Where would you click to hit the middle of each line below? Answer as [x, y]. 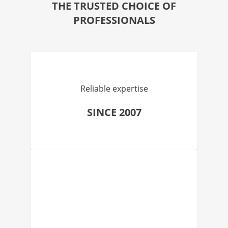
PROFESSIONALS [114, 20]
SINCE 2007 [114, 112]
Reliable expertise [114, 89]
